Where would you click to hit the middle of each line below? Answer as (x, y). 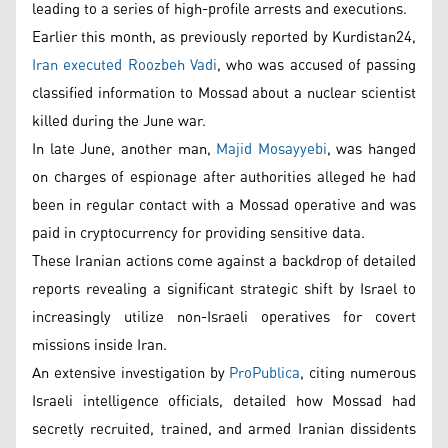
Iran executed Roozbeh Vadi (124, 65)
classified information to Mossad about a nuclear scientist (224, 93)
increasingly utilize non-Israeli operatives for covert (224, 317)
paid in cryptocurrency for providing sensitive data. (198, 233)
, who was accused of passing (316, 65)
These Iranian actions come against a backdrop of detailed (224, 261)
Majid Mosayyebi (271, 149)
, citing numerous (358, 373)
